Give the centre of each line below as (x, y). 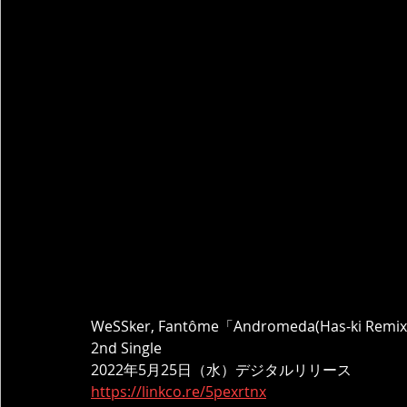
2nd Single (126, 348)
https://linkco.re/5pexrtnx (179, 392)
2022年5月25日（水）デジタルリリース (221, 370)
